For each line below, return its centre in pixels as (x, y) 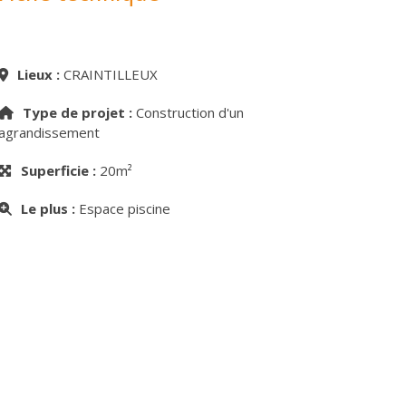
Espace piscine (122, 208)
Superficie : (58, 170)
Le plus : (48, 208)
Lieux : (38, 74)
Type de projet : (77, 112)
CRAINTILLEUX (108, 74)
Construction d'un (188, 112)
